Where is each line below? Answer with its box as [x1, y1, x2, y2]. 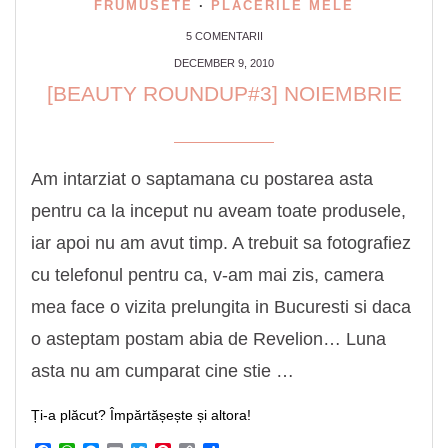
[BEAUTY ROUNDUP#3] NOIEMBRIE [46, 81, 402, 105]
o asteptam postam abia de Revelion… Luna [31, 328, 386, 349]
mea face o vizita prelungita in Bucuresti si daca [31, 296, 411, 317]
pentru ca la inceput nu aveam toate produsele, [31, 200, 406, 221]
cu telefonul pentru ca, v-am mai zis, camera [31, 264, 384, 285]
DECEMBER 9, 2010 [174, 56, 274, 69]
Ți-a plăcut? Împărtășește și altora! [31, 406, 251, 423]
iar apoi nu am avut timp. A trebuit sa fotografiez [31, 232, 411, 253]
